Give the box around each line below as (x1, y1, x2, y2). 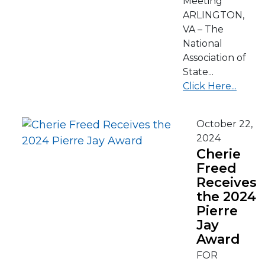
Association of (183, 52, 246, 63)
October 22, (196, 118, 253, 130)
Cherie (196, 146, 241, 162)
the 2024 (196, 189, 256, 205)
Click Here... (183, 80, 237, 92)
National (183, 38, 222, 49)
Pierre (196, 203, 238, 219)
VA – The (183, 24, 224, 35)
